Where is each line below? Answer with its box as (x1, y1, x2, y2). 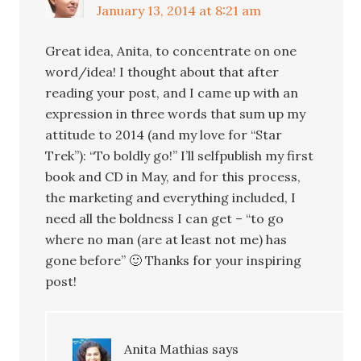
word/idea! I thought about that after (45, 63, 280, 80)
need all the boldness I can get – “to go (45, 210, 284, 226)
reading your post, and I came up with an (45, 84, 299, 101)
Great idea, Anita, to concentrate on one (45, 42, 297, 59)
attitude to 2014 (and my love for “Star (45, 126, 283, 143)
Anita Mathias (124, 340, 210, 357)
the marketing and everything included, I (45, 189, 297, 205)
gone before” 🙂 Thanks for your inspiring (45, 251, 302, 268)
